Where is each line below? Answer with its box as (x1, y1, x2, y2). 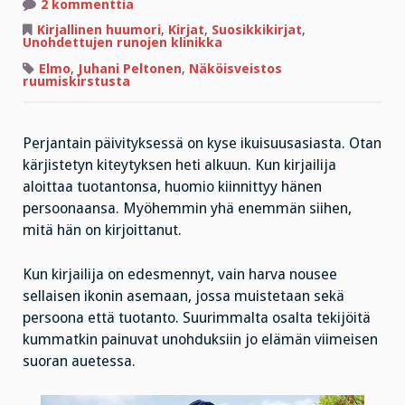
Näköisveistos (189, 61, 282, 78)
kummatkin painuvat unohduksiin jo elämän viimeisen (23, 330, 378, 348)
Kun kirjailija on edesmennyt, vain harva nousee (23, 265, 337, 283)
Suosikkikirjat (212, 22, 302, 39)
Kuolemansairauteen (133, 7, 270, 24)
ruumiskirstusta (23, 73, 130, 90)
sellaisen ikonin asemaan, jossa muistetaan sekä (23, 287, 344, 305)
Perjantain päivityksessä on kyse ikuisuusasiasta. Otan (23, 135, 381, 153)
